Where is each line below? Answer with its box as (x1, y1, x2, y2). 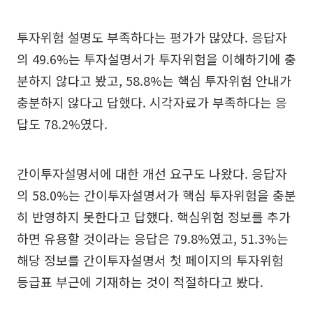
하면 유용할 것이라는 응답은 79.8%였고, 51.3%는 (17, 229, 289, 248)
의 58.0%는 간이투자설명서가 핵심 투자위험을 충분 (17, 186, 296, 205)
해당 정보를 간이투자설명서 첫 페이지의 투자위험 (17, 251, 284, 270)
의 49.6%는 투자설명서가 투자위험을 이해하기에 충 (17, 50, 296, 68)
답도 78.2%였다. (17, 115, 108, 133)
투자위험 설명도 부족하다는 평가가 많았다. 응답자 (17, 28, 287, 47)
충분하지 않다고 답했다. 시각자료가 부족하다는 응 (17, 93, 287, 112)
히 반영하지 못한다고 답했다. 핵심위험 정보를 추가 (17, 208, 291, 226)
